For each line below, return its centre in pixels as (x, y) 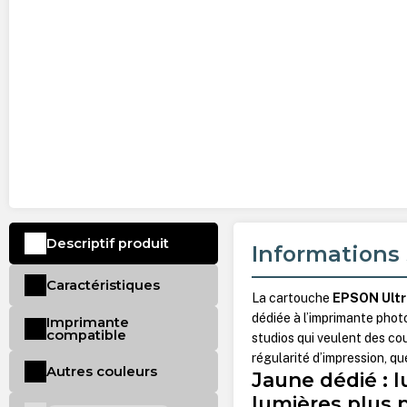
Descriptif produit (107, 244)
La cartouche (293, 298)
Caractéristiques (103, 285)
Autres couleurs (101, 372)
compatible (86, 335)
